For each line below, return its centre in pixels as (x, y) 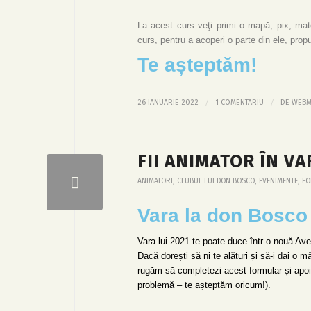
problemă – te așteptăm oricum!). (204, 285)
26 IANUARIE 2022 (168, 102)
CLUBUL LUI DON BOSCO (216, 180)
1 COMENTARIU (239, 102)
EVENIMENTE (278, 180)
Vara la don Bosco (222, 215)
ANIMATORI (155, 180)
